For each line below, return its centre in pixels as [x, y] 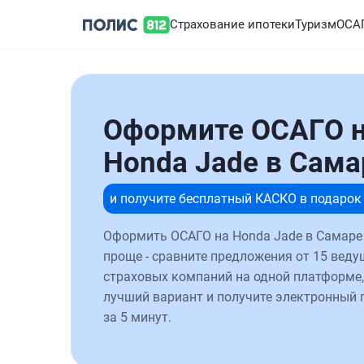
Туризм [316, 24]
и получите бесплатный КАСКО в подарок [236, 199]
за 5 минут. [137, 317]
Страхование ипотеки [232, 24]
